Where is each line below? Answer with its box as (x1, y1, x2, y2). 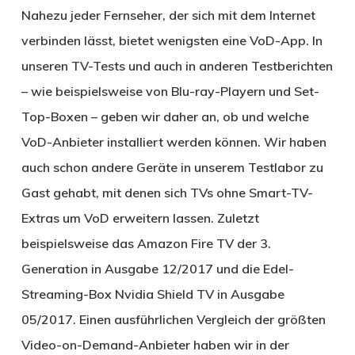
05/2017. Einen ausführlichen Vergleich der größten (21, 311, 326, 327)
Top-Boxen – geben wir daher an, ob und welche (21, 108, 309, 124)
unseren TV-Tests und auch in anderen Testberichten (21, 57, 333, 74)
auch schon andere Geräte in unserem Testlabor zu (21, 158, 323, 175)
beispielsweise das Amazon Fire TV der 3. (21, 235, 271, 251)
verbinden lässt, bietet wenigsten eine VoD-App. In (21, 32, 323, 48)
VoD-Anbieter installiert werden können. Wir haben (21, 133, 326, 150)
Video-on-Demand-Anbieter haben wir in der (21, 336, 289, 353)
